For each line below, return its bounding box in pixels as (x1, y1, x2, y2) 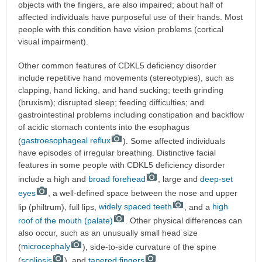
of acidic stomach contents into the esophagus (18, 122, 189, 132)
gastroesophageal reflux (20, 136, 111, 146)
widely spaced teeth (98, 202, 172, 212)
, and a (184, 202, 212, 212)
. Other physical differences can (125, 215, 242, 225)
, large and (157, 174, 200, 184)
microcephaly (20, 242, 70, 251)
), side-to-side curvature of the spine (82, 242, 216, 251)
